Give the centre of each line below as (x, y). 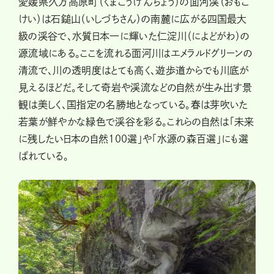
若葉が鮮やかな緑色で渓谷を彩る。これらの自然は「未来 (136, 121)
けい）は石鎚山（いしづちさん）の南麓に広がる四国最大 (133, 19)
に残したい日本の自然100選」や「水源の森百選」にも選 (134, 139)
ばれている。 (44, 156)
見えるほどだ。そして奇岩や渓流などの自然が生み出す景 (135, 87)
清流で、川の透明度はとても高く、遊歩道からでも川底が (134, 70)
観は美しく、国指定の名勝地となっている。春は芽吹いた (133, 104)
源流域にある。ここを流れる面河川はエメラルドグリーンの (136, 53)
